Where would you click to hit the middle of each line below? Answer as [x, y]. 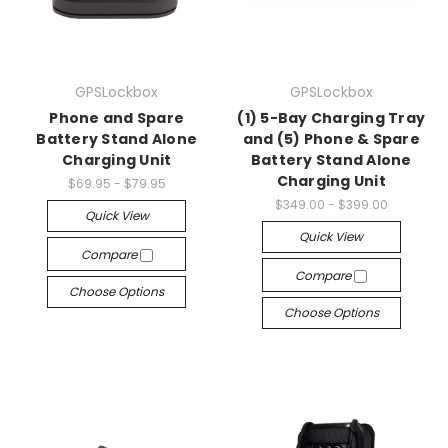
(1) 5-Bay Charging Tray [331, 118]
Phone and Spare [117, 118]
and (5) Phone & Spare [331, 139]
